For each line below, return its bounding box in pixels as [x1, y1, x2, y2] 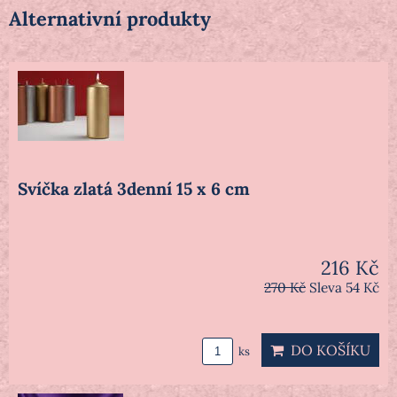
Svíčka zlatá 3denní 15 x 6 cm [18, 178, 250, 200]
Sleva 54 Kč [309, 279, 379, 297]
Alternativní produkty [9, 6, 211, 32]
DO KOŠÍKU [284, 341, 370, 360]
